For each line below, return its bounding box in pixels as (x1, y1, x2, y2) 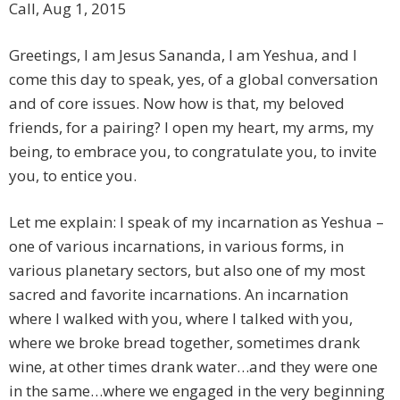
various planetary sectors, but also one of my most (9, 260, 365, 281)
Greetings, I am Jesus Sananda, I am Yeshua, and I (9, 45, 357, 66)
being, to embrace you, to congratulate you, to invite (9, 141, 377, 162)
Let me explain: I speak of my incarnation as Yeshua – (9, 212, 384, 233)
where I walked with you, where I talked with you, (9, 308, 353, 329)
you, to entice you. (9, 165, 137, 187)
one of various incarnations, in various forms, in (9, 236, 344, 257)
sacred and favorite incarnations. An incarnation (9, 284, 348, 305)
